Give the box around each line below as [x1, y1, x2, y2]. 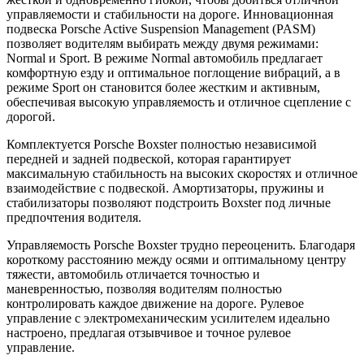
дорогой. [6, 109, 55, 123]
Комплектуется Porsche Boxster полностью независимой [6, 136, 317, 151]
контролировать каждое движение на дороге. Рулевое [6, 296, 304, 310]
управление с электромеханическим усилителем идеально [6, 310, 330, 325]
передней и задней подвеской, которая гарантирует [6, 151, 291, 166]
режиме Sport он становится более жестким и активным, [6, 80, 320, 94]
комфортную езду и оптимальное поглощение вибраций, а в [6, 65, 340, 80]
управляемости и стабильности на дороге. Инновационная [6, 6, 333, 21]
